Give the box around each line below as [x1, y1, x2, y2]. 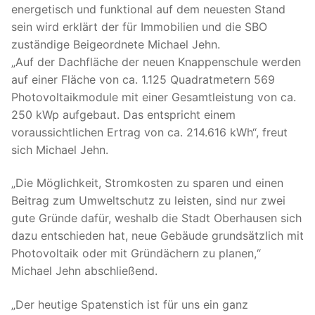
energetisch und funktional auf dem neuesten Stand [11, 1, 285, 16]
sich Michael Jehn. [11, 142, 108, 157]
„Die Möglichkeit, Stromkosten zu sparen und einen [11, 176, 283, 191]
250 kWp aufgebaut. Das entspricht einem [11, 107, 236, 122]
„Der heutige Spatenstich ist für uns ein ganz [11, 297, 248, 311]
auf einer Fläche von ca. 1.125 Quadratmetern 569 [11, 72, 275, 86]
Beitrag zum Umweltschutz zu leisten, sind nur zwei [11, 193, 285, 208]
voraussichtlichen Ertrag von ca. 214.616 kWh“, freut [11, 124, 288, 139]
